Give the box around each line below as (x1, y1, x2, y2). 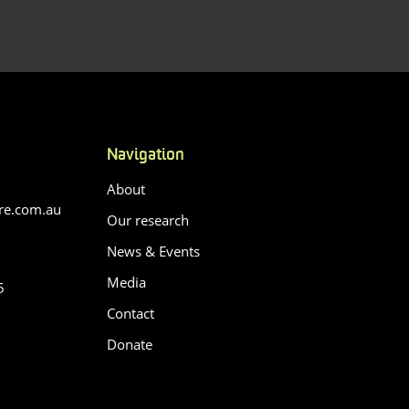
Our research (106, 210, 189, 229)
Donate (106, 334, 152, 353)
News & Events (106, 241, 200, 260)
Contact (106, 303, 154, 322)
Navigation (106, 146, 184, 164)
